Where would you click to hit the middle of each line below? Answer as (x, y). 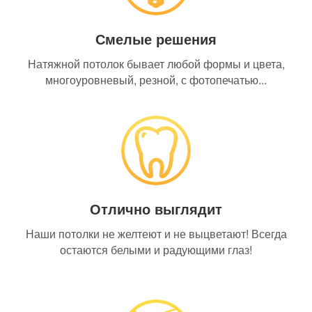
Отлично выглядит (156, 209)
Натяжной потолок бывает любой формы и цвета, (156, 64)
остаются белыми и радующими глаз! (156, 250)
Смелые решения (156, 39)
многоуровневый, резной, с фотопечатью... (156, 80)
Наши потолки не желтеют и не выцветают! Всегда (156, 234)
